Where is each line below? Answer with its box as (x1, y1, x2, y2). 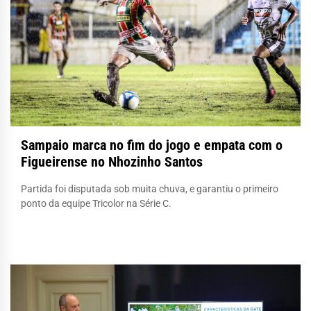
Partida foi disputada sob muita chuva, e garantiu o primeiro (21, 183, 278, 194)
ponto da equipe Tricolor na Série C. (21, 197, 171, 209)
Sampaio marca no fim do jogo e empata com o (21, 136, 283, 153)
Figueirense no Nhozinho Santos (21, 153, 203, 170)
